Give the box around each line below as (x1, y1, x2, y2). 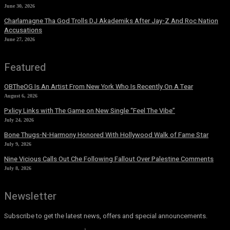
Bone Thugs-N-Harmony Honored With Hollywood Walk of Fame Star (4, 130, 208, 140)
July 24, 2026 (4, 117, 34, 123)
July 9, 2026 (4, 141, 31, 147)
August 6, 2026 (4, 93, 37, 99)
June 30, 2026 (4, 3, 35, 9)
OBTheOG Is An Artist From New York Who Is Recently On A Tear (4, 82, 193, 92)
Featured (4, 60, 46, 75)
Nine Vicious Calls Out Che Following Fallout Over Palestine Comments (4, 154, 214, 164)
